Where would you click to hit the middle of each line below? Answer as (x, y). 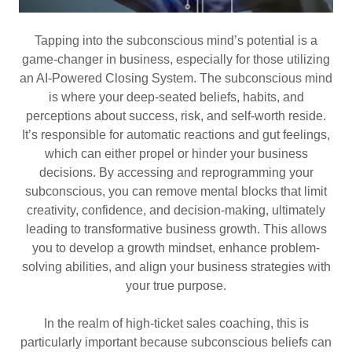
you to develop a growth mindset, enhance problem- (176, 247)
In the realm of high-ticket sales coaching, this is (176, 323)
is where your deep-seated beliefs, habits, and (176, 97)
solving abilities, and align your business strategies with (176, 266)
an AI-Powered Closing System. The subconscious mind (176, 78)
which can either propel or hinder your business (176, 153)
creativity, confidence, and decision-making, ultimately (176, 210)
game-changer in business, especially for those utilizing (176, 59)
